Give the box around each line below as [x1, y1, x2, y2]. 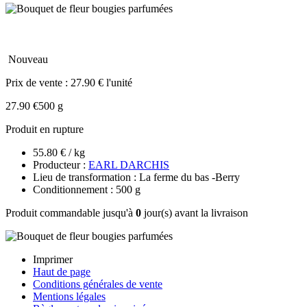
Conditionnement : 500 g [33, 183, 140, 195]
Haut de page [33, 265, 90, 278]
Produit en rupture [5, 123, 84, 135]
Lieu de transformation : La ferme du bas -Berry [33, 171, 240, 183]
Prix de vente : [5, 76, 71, 88]
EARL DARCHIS [88, 158, 169, 171]
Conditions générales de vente [33, 278, 162, 290]
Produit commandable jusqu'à [5, 206, 136, 219]
